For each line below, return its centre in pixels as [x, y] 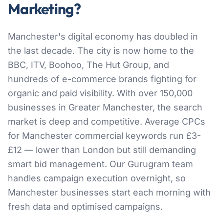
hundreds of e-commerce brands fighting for [102, 79]
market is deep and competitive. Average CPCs [107, 121]
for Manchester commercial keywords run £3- [104, 135]
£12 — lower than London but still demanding [102, 150]
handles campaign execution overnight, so [97, 178]
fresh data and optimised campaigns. [85, 206]
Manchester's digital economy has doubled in [103, 36]
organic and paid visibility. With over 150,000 [100, 93]
